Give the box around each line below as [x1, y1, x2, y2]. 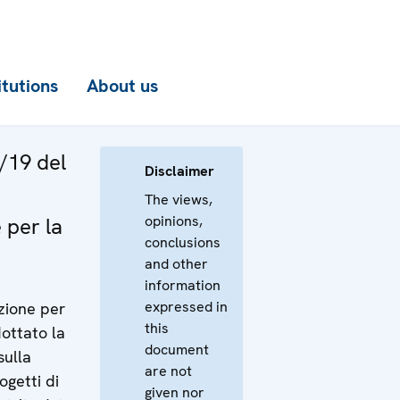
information [145, 276, 221, 295]
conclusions [145, 233, 221, 252]
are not [145, 362, 192, 380]
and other [145, 254, 208, 273]
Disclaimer [145, 162, 214, 180]
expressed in [145, 297, 228, 316]
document [145, 340, 209, 359]
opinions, [145, 212, 203, 230]
